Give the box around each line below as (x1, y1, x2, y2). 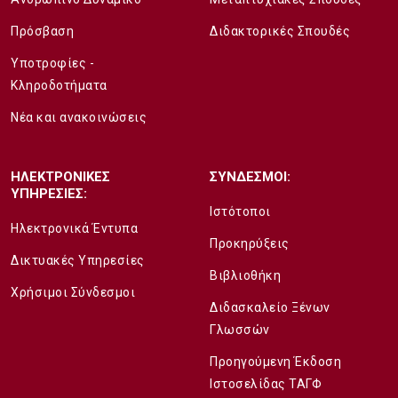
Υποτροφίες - (11, 55, 94, 70)
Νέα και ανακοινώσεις (11, 109, 147, 124)
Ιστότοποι (210, 203, 271, 219)
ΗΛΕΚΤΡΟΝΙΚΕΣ (11, 168, 110, 185)
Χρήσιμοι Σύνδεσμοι (11, 284, 135, 299)
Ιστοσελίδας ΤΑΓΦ (210, 376, 322, 391)
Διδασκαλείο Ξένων (210, 299, 330, 314)
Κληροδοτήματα (11, 77, 107, 92)
